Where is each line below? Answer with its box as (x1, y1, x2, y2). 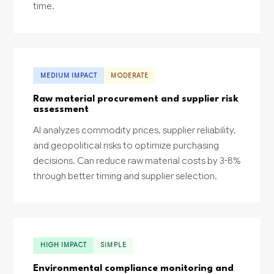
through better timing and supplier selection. (33, 169, 218, 182)
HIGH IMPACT (40, 241, 87, 250)
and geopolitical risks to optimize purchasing (33, 139, 220, 151)
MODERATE (111, 71, 149, 80)
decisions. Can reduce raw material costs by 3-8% (33, 154, 241, 166)
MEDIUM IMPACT (40, 71, 98, 80)
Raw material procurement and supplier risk (33, 94, 239, 104)
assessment (33, 104, 89, 114)
